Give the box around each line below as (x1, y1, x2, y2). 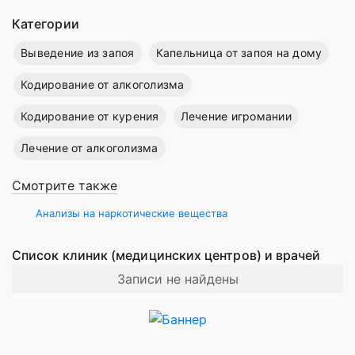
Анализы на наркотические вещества (36, 207, 227, 220)
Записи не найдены (116, 271, 239, 288)
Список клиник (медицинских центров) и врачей (12, 247, 324, 264)
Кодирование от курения (21, 109, 159, 124)
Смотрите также (12, 177, 117, 194)
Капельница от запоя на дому (155, 46, 323, 60)
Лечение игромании (180, 109, 292, 124)
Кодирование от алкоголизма (21, 78, 185, 92)
